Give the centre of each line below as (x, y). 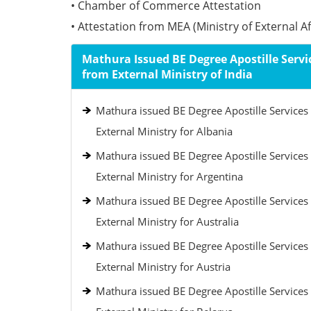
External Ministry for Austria (163, 267)
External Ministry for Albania (164, 131)
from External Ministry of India (167, 74)
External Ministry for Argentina (169, 176)
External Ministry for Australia (167, 221)
